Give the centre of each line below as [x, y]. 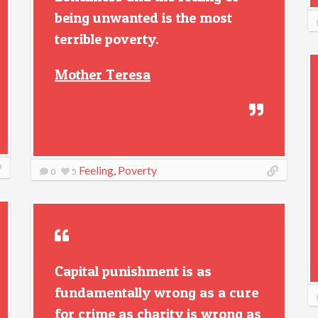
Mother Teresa [103, 75]
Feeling [96, 170]
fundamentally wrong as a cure [157, 292]
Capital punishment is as [133, 271]
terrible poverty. [107, 39]
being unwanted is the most [143, 18]
